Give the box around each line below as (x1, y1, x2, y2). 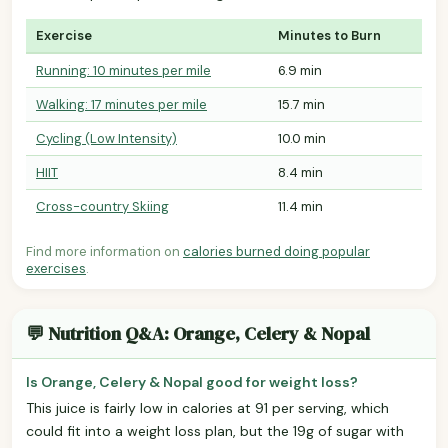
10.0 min (278, 129, 326, 147)
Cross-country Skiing (36, 197, 169, 215)
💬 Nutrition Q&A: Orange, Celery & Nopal (26, 320, 370, 346)
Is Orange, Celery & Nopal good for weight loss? (26, 372, 358, 391)
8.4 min (278, 163, 323, 181)
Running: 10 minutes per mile (36, 61, 211, 79)
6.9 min (278, 61, 322, 79)
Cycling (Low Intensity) (36, 129, 177, 147)
